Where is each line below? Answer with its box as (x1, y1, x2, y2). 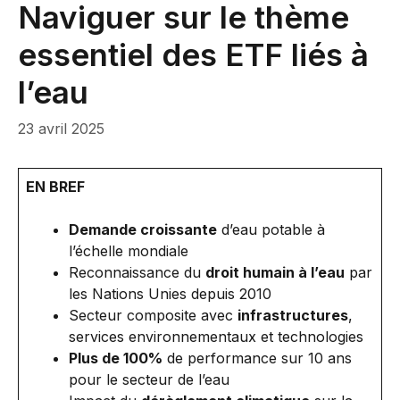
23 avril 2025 (18, 120, 104, 137)
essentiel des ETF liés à (18, 36, 369, 73)
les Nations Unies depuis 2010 (69, 285, 271, 303)
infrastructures (237, 306, 348, 324)
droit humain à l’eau (205, 263, 345, 281)
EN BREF (26, 178, 85, 196)
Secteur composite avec (69, 306, 237, 324)
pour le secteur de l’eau (69, 371, 229, 388)
